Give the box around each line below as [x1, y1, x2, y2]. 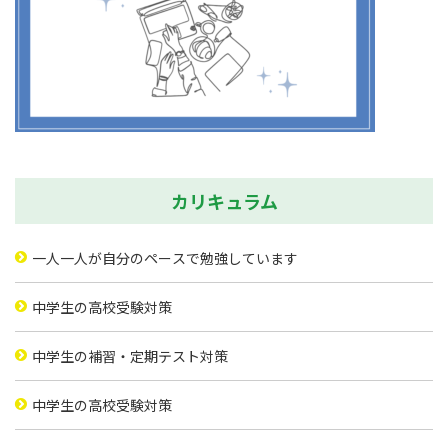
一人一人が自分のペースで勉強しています [32, 248, 298, 268]
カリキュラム [170, 188, 278, 214]
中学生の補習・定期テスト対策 [32, 346, 228, 366]
